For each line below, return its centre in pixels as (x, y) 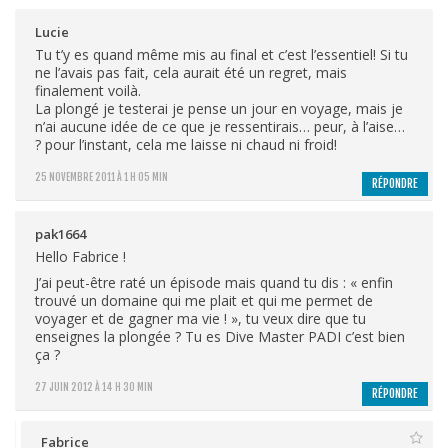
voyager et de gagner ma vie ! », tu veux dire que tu (200, 318)
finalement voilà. (88, 90)
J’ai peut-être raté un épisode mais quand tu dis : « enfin (214, 282)
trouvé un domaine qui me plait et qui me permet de (204, 300)
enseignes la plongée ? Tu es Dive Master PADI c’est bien (220, 336)
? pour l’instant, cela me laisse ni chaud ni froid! (186, 144)
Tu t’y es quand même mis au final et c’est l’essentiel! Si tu (221, 54)
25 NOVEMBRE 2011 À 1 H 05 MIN (101, 176)
